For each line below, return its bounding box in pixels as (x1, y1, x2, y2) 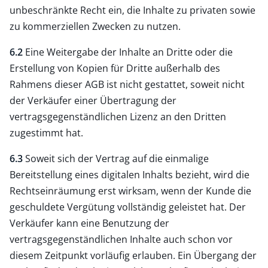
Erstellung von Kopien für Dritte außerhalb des (10, 61, 220, 75)
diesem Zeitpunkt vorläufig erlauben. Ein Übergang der (10, 248, 257, 262)
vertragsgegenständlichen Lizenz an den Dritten (10, 109, 226, 123)
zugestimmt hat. (10, 126, 83, 139)
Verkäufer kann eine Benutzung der (10, 216, 169, 230)
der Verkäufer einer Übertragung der (10, 93, 176, 107)
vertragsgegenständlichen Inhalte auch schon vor (10, 232, 233, 246)
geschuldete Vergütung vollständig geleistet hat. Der (10, 200, 246, 214)
